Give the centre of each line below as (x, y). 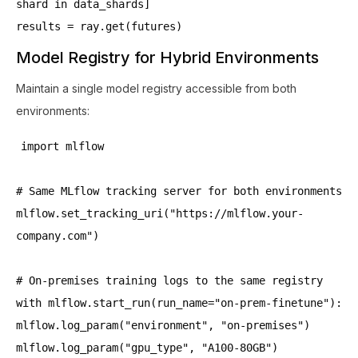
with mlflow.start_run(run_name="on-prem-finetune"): (179, 303)
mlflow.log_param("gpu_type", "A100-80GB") (147, 348)
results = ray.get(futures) (99, 26)
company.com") (58, 236)
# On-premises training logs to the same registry (169, 280)
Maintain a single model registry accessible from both (156, 88)
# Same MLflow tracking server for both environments (179, 191)
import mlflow (62, 146)
